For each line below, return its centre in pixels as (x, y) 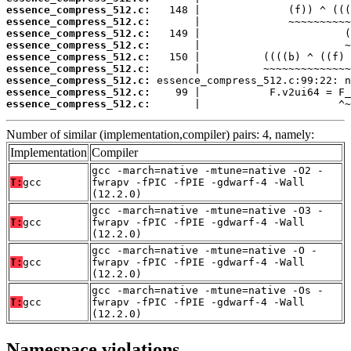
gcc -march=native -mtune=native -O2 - (208, 171)
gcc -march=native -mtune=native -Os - (208, 291)
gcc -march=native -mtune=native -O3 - (208, 211)
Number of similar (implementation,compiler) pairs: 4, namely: (160, 135)
